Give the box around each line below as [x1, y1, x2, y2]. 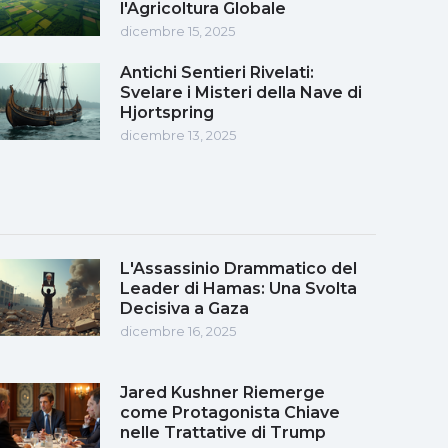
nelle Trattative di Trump [120, 422, 326, 442]
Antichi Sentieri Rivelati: [120, 62, 314, 82]
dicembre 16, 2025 [120, 322, 236, 339]
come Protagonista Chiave [120, 402, 340, 422]
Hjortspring [120, 102, 214, 122]
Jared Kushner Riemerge [120, 382, 325, 402]
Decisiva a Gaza [120, 298, 249, 318]
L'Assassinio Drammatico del [120, 258, 357, 278]
